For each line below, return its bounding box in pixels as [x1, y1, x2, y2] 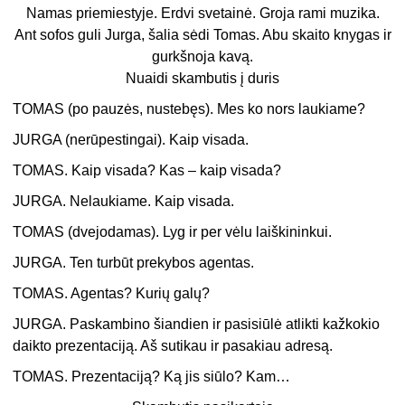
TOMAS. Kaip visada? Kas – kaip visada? [13, 163, 282, 179]
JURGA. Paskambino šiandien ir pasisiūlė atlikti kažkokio [13, 316, 381, 333]
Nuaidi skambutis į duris [126, 71, 279, 87]
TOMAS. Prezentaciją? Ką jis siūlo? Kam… [13, 369, 291, 385]
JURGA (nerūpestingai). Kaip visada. [13, 132, 250, 148]
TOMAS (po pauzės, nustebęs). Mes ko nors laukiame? [13, 101, 366, 118]
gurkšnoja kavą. [152, 49, 253, 65]
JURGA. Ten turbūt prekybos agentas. [13, 255, 255, 271]
